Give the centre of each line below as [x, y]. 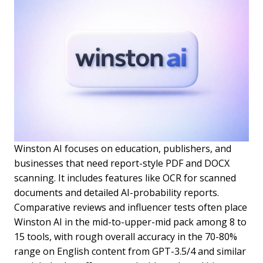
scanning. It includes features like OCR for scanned [125, 178]
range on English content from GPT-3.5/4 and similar [130, 252]
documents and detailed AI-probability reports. [117, 193]
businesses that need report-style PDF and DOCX [122, 163]
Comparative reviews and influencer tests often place [131, 208]
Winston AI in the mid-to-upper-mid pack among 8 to [130, 222]
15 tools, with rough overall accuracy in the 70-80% [126, 237]
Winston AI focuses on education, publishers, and [123, 149]
